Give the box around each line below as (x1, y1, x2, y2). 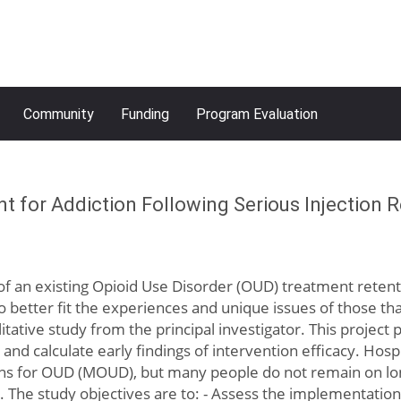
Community (23, 106, 94, 123)
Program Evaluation (196, 106, 318, 123)
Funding (121, 106, 169, 123)
